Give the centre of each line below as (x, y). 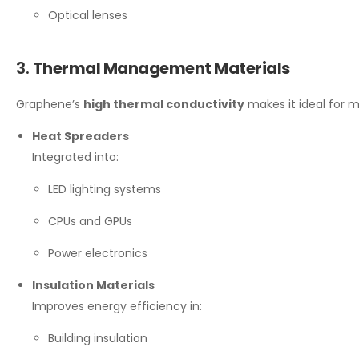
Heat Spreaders (81, 137)
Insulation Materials (93, 286)
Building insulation (98, 339)
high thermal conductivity (164, 105)
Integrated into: (75, 157)
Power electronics (98, 254)
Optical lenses (88, 16)
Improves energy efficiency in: (117, 307)
